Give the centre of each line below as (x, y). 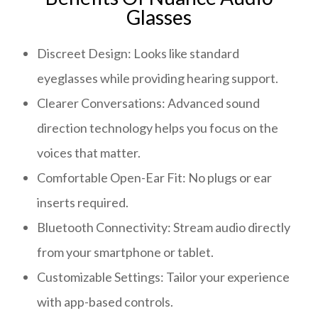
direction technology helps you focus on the (158, 128)
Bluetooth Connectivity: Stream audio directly (164, 227)
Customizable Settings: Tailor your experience (164, 277)
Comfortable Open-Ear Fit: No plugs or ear (155, 177)
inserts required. (83, 202)
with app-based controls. (105, 302)
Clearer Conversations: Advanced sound (149, 103)
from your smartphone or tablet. (126, 252)
